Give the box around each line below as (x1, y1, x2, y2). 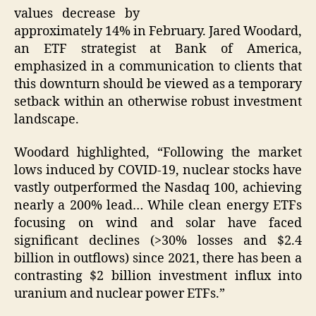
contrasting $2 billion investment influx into (14, 268, 302, 285)
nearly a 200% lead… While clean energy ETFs (14, 197, 302, 214)
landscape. (14, 111, 79, 128)
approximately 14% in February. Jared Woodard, (14, 23, 302, 39)
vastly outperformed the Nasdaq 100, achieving (14, 180, 302, 197)
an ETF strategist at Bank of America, (14, 40, 302, 57)
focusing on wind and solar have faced (14, 215, 302, 232)
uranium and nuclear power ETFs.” (14, 286, 225, 303)
